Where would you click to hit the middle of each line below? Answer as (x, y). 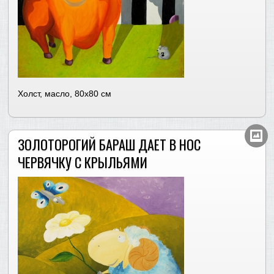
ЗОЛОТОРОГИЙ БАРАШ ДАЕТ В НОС (109, 144)
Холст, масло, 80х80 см (65, 94)
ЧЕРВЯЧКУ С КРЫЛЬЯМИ (83, 162)
